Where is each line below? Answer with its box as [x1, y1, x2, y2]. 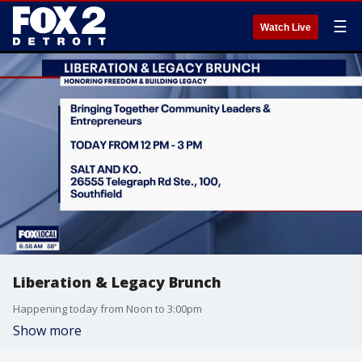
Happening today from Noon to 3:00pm [13, 301, 202, 316]
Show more [13, 322, 82, 339]
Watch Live [260, 22, 311, 33]
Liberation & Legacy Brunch [13, 272, 221, 292]
